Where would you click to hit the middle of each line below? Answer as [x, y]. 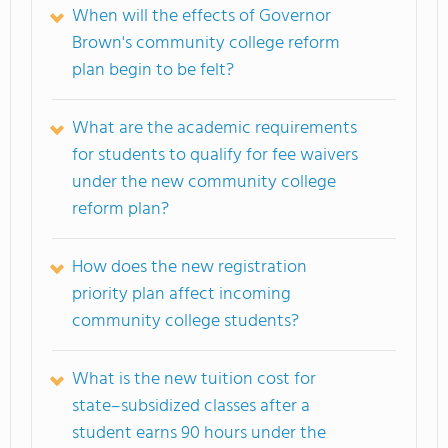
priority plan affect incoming [181, 294]
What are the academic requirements [214, 128]
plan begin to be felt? [153, 70]
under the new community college [204, 182]
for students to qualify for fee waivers [215, 155]
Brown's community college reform [206, 43]
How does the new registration [189, 267]
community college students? [185, 321]
